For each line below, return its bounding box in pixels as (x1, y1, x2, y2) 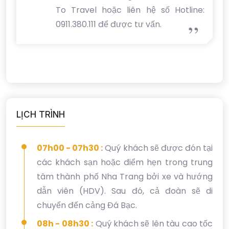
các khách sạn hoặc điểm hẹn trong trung (37, 156, 213, 169)
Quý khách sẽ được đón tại (103, 142, 213, 154)
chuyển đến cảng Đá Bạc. (37, 199, 137, 212)
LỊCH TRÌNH (16, 109, 65, 120)
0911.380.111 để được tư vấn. (55, 18, 162, 31)
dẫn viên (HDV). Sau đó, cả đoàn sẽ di (37, 185, 213, 197)
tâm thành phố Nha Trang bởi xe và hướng (37, 171, 213, 183)
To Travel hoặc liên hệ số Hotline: (55, 4, 204, 16)
